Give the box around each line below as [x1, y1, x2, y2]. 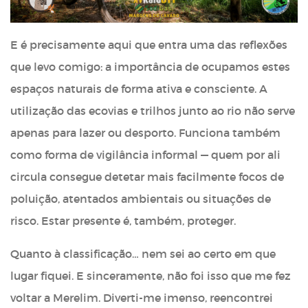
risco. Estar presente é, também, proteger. [10, 213, 236, 228]
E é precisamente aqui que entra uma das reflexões [10, 37, 287, 52]
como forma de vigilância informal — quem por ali [10, 147, 280, 162]
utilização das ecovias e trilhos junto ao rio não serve [10, 103, 295, 118]
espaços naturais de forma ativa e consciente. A [10, 81, 267, 96]
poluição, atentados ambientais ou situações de [10, 191, 271, 206]
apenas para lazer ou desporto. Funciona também [10, 125, 280, 140]
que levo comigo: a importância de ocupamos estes [10, 59, 290, 74]
